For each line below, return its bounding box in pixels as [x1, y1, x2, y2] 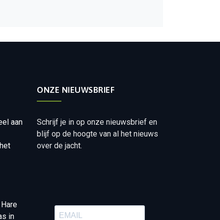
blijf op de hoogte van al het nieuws [37, 129, 159, 138]
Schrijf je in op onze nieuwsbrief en [37, 117, 158, 127]
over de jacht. [37, 141, 82, 150]
